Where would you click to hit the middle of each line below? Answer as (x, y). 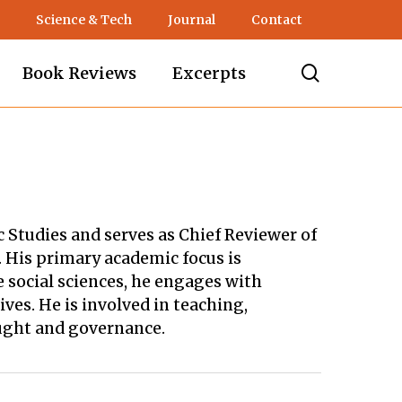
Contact (277, 20)
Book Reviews (79, 73)
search (348, 72)
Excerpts (209, 73)
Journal (192, 20)
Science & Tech (84, 20)
